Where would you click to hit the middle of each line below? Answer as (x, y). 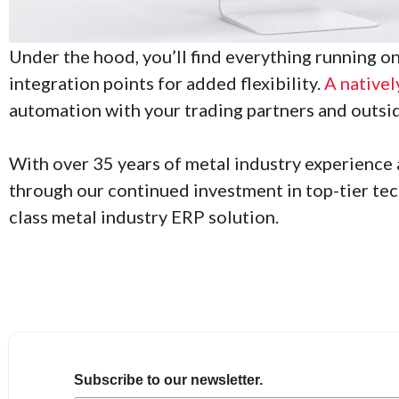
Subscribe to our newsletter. (168, 380)
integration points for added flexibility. (167, 83)
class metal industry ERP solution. (144, 217)
